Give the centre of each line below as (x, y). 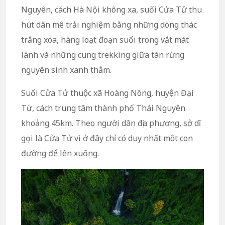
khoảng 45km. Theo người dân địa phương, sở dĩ (111, 123)
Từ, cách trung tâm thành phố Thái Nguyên (103, 108)
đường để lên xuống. (60, 153)
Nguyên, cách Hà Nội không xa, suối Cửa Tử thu (111, 9)
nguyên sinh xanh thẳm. (66, 70)
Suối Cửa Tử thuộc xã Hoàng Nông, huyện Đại (107, 93)
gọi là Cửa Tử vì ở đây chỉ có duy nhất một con (107, 138)
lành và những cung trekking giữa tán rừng (103, 54)
